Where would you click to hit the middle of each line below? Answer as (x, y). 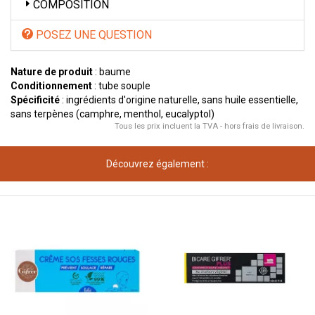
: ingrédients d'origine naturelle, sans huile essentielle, (179, 100)
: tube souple (121, 86)
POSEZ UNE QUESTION (92, 35)
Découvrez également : (157, 164)
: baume (112, 72)
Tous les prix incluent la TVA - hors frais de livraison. (210, 126)
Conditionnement (51, 86)
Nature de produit (52, 72)
